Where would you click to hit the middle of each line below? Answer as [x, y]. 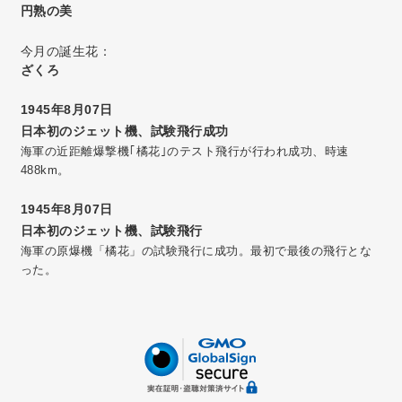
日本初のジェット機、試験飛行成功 [124, 131]
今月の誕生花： [66, 52]
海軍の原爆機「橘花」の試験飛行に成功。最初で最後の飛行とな [196, 251]
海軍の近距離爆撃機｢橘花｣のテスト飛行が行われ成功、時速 [184, 152]
